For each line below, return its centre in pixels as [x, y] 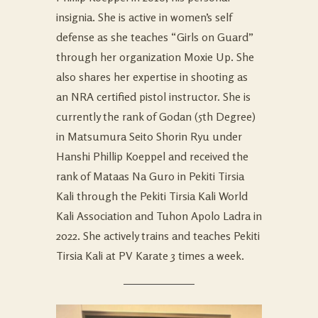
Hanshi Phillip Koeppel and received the [152, 156]
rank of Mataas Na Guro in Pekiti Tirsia [150, 176]
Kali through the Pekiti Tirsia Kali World [152, 196]
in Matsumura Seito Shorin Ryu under [149, 136]
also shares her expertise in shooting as [152, 77]
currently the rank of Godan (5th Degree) [156, 116]
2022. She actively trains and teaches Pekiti [158, 236]
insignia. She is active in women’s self [144, 17]
